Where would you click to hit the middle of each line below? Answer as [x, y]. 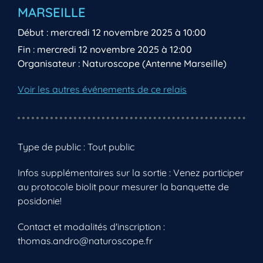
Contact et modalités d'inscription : [91, 226]
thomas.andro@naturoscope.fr [85, 240]
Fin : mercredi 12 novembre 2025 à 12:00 [105, 49]
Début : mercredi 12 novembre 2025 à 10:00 [112, 32]
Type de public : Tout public [76, 146]
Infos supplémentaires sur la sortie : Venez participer [131, 172]
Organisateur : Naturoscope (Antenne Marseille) [122, 63]
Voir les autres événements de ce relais [102, 89]
